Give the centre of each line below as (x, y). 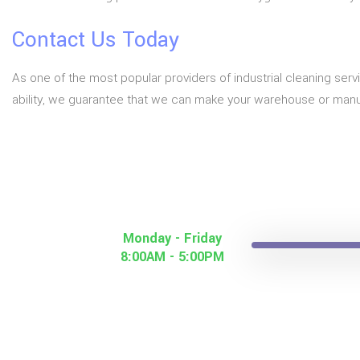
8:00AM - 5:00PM (172, 257)
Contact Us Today (96, 40)
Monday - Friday (172, 238)
